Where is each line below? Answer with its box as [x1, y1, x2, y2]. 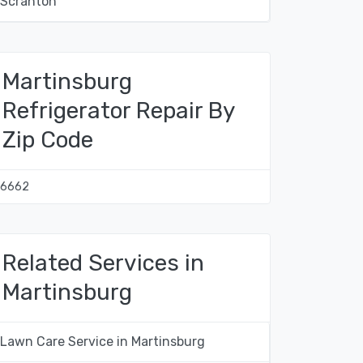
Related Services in [2, 250, 204, 276]
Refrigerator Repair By [2, 97, 234, 124]
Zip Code [2, 126, 93, 153]
